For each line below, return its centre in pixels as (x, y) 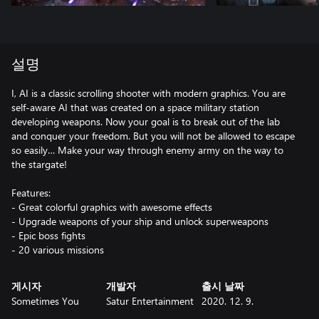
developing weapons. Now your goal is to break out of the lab (146, 121)
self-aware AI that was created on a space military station (135, 107)
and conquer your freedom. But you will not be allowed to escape (153, 136)
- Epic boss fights (48, 235)
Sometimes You (45, 301)
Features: (31, 193)
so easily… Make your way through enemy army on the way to (147, 150)
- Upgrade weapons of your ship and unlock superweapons (140, 221)
